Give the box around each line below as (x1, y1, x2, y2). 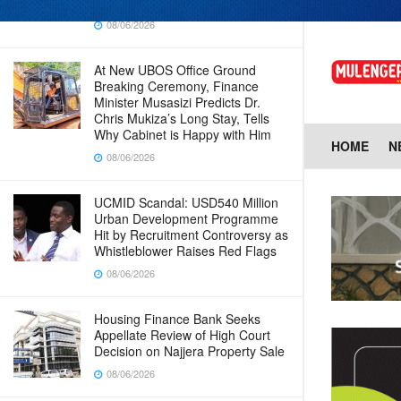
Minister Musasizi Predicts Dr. (94, 93, 260, 111)
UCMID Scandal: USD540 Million (94, 193, 278, 211)
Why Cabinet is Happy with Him (94, 125, 271, 143)
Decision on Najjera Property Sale (94, 342, 285, 360)
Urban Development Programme (94, 209, 278, 227)
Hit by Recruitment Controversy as (94, 226, 288, 243)
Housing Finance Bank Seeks (94, 310, 260, 328)
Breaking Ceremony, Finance (94, 77, 259, 95)
